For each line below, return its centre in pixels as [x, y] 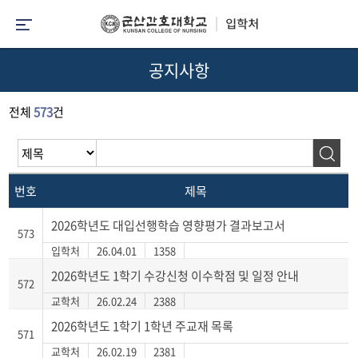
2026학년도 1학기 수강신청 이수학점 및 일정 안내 [175, 276]
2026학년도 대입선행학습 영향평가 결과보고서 [169, 225]
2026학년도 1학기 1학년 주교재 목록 [143, 326]
